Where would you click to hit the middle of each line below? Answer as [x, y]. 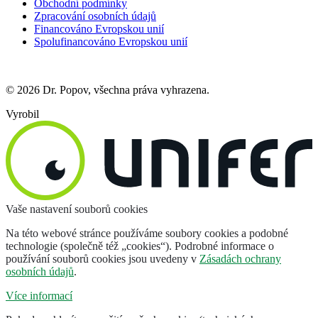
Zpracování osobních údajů [95, 16]
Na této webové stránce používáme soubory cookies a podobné [147, 233]
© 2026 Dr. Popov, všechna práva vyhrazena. [108, 90]
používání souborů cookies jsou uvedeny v [103, 258]
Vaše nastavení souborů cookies [77, 209]
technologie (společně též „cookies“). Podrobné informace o [140, 246]
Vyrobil [22, 114]
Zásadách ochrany [240, 258]
